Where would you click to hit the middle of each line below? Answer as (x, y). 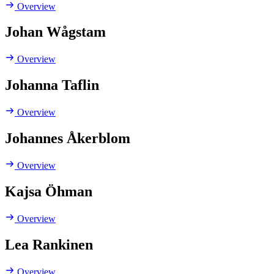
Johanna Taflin (52, 85)
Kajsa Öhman (49, 191)
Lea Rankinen (49, 244)
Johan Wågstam (55, 32)
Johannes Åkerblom (68, 139)
